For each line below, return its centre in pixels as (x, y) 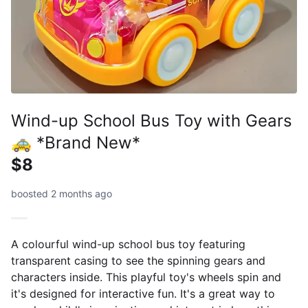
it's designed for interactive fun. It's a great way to (143, 294)
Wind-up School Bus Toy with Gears (152, 121)
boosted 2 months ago (62, 194)
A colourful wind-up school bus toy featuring (128, 244)
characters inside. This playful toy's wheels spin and (146, 277)
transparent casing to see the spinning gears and (138, 261)
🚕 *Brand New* (76, 143)
